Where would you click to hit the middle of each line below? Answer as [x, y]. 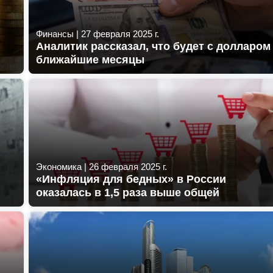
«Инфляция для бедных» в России [131, 179]
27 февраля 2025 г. [120, 34]
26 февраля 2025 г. [128, 166]
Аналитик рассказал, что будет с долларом [153, 46]
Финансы [55, 34]
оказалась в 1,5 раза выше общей [128, 192]
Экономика [59, 166]
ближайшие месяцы [90, 59]
